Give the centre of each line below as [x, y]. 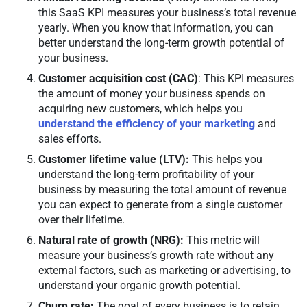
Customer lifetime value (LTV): [115, 160]
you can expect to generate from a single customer [160, 205]
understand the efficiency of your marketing [147, 124]
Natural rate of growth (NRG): [111, 241]
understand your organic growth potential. [142, 286]
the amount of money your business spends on [152, 94]
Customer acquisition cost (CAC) [118, 79]
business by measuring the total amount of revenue [162, 190]
